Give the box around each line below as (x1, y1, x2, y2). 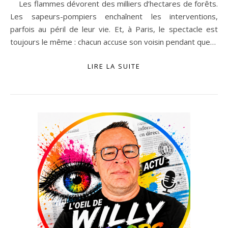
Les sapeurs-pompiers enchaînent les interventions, (10, 11, 218, 21)
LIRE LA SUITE (88, 62, 140, 71)
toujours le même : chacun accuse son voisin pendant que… (10, 37, 216, 47)
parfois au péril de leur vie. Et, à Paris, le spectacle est (10, 24, 218, 34)
